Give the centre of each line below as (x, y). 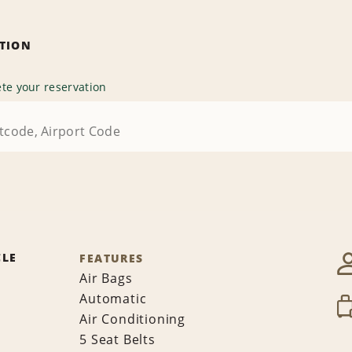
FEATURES (112, 258)
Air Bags (106, 279)
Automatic (113, 299)
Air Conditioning (133, 319)
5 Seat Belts (117, 340)
